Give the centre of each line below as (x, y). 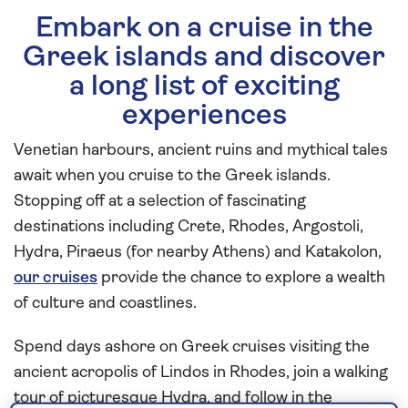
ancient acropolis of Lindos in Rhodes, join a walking (201, 372)
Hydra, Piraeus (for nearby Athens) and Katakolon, (198, 252)
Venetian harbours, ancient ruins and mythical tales (201, 150)
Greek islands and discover (204, 58)
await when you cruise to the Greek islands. (172, 176)
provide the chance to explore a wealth (241, 278)
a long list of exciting (204, 87)
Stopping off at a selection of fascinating (160, 201)
